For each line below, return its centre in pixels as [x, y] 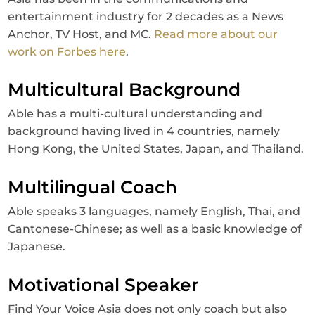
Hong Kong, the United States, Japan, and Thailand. [156, 148]
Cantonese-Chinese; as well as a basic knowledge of [155, 229]
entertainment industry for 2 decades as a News [146, 16]
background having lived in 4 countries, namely [144, 131]
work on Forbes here [67, 51]
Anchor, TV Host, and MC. [81, 34]
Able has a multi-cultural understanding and [135, 113]
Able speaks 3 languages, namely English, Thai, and [154, 211]
